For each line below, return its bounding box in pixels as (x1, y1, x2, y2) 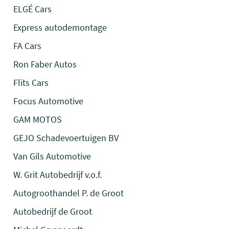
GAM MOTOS (13, 113, 62, 125)
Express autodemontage (13, 21, 107, 33)
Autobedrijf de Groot (13, 205, 93, 217)
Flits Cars (13, 77, 49, 88)
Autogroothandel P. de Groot (13, 187, 124, 199)
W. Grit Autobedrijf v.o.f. (13, 169, 102, 180)
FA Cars (13, 40, 42, 52)
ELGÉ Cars (13, 3, 52, 15)
